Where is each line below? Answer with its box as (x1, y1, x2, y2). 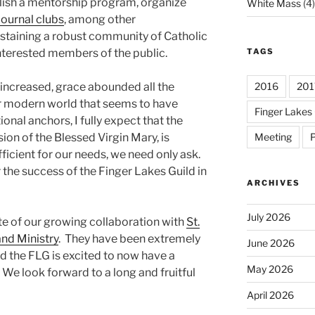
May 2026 (246, 262, 293, 275)
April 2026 (246, 288, 294, 301)
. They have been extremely (58, 232, 200, 246)
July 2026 (246, 210, 290, 223)
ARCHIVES (246, 177, 300, 188)
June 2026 (246, 236, 295, 249)
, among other (64, 13, 136, 27)
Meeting (254, 130, 292, 143)
